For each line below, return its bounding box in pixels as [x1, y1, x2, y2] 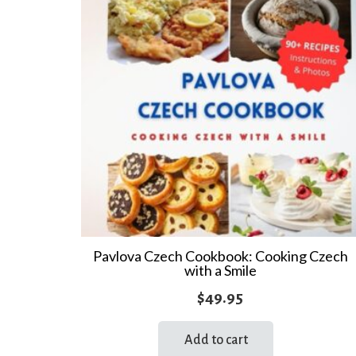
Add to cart [184, 333, 248, 348]
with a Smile [184, 261, 257, 279]
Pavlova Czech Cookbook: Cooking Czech [92, 246, 348, 265]
